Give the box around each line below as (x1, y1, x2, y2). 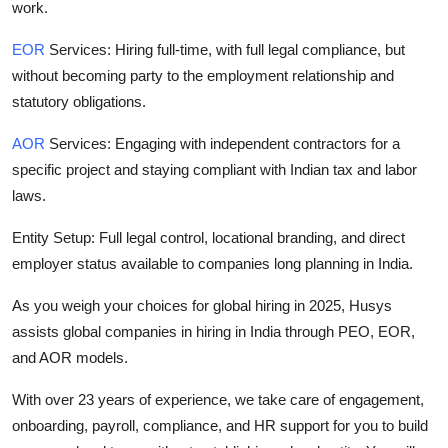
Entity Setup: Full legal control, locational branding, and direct (12, 229, 405, 247)
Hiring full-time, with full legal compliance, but (111, 41, 405, 59)
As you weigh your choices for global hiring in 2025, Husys (12, 297, 392, 315)
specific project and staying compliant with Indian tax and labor (12, 161, 417, 179)
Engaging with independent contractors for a (111, 135, 400, 153)
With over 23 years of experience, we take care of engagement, (12, 391, 424, 409)
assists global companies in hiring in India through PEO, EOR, (12, 323, 415, 341)
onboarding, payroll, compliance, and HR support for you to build (12, 417, 428, 435)
